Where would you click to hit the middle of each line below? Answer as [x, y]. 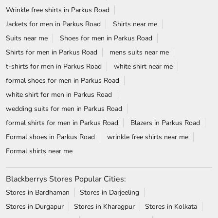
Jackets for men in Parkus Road [53, 24]
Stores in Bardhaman [38, 192]
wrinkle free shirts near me [148, 137]
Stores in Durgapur [35, 206]
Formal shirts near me [39, 151]
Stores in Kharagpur [104, 206]
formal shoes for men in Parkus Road [63, 80]
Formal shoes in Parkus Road [50, 137]
